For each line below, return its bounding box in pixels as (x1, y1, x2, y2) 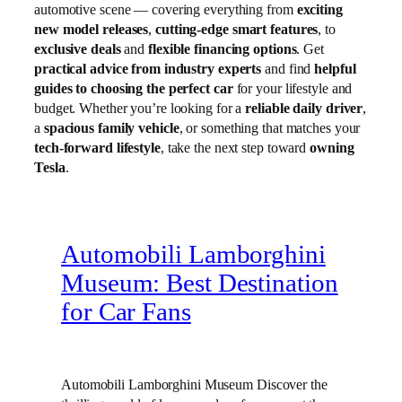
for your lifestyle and (232, 79, 353, 97)
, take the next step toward (160, 138, 310, 156)
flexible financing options (148, 39, 297, 57)
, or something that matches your (179, 118, 361, 136)
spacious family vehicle (43, 118, 179, 136)
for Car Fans (61, 297, 191, 326)
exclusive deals (34, 39, 121, 57)
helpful (314, 59, 356, 77)
